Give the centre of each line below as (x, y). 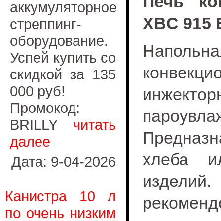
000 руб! (37, 91)
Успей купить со (63, 57)
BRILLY (41, 125)
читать (94, 125)
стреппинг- (46, 24)
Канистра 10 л (60, 196)
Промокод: (45, 108)
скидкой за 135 (63, 74)
